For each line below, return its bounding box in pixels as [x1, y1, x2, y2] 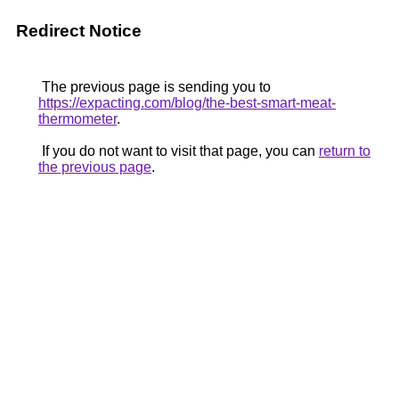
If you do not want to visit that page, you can [38, 143, 319, 159]
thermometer [38, 111, 117, 126]
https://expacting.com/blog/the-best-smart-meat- [38, 95, 336, 110]
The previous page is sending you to [38, 79, 271, 94]
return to [319, 143, 370, 159]
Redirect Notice [16, 21, 142, 40]
